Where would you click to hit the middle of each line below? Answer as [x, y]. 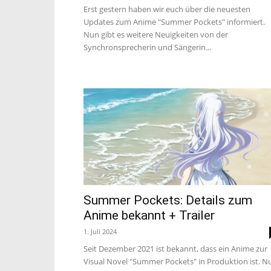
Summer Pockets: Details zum [168, 200]
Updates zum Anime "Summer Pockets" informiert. [174, 22]
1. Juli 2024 [100, 231]
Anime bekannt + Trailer [149, 215]
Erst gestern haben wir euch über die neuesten [167, 9]
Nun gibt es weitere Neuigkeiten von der [156, 34]
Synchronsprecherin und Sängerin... [147, 47]
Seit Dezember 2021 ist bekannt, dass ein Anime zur [175, 249]
